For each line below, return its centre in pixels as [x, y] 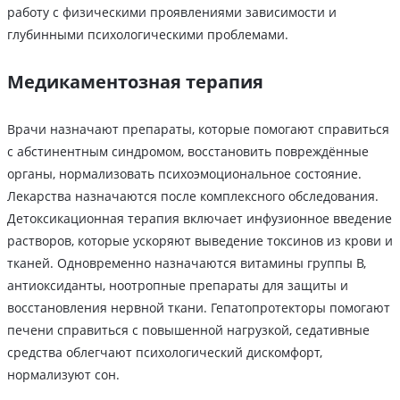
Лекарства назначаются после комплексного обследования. [193, 196]
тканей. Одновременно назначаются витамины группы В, [187, 263]
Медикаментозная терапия [135, 82]
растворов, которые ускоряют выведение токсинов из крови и [200, 241]
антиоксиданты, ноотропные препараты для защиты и [178, 286]
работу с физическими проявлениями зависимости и [172, 12]
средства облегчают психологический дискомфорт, [165, 353]
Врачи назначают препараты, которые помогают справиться [198, 129]
